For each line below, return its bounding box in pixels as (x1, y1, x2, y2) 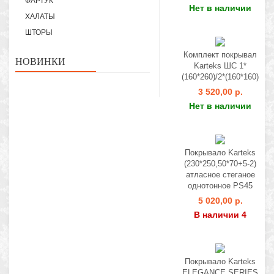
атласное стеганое (185, 170, 255, 179)
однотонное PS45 (188, 181, 253, 190)
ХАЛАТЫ (25, 12, 55, 21)
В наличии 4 (194, 210, 246, 220)
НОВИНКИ (15, 56, 65, 67)
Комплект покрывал (183, 50, 257, 59)
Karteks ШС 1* (194, 61, 246, 70)
